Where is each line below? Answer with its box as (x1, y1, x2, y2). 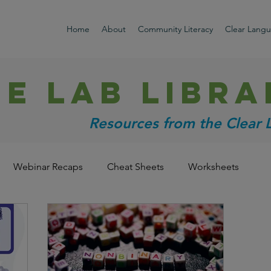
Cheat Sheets (107, 161, 164, 172)
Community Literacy (138, 24, 213, 34)
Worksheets (188, 161, 239, 172)
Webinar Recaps (13, 161, 83, 172)
